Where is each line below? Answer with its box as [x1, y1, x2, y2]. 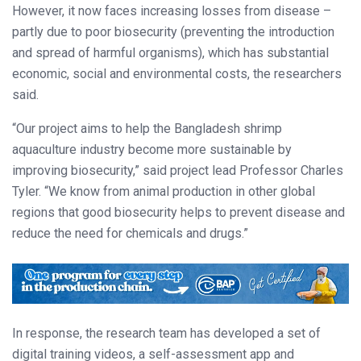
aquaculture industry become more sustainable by [12, 142, 292, 158]
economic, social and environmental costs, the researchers [12, 66, 342, 82]
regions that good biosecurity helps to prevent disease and [12, 205, 345, 221]
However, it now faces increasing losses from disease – [12, 3, 331, 19]
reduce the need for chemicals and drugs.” [12, 226, 248, 242]
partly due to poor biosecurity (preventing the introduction [12, 24, 334, 40]
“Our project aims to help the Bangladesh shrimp [12, 121, 282, 137]
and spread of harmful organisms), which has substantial [12, 45, 329, 61]
